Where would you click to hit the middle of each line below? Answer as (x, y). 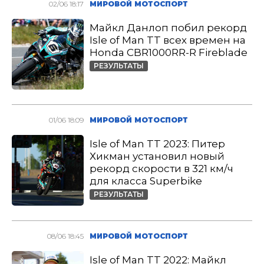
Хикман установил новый (157, 156)
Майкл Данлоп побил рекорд (169, 28)
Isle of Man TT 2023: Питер (158, 144)
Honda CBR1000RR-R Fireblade (169, 52)
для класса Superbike (146, 181)
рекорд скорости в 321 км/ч (162, 169)
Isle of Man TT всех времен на (168, 40)
